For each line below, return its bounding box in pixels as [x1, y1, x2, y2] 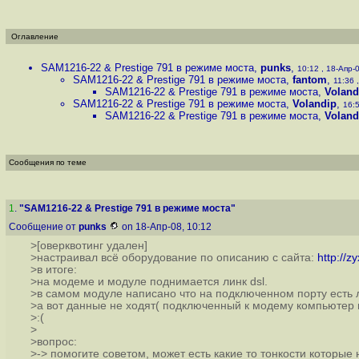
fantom [292, 74, 327, 86]
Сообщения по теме [9, 158, 87, 167]
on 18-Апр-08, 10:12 [119, 221, 214, 232]
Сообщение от [9, 221, 79, 232]
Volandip [292, 98, 337, 110]
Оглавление [11, 32, 58, 41]
